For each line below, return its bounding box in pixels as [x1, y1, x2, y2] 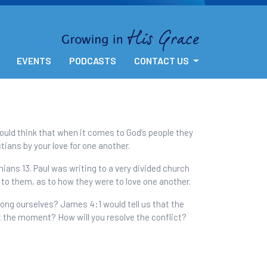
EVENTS [17, 55, 52, 67]
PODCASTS [69, 55, 117, 67]
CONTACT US [134, 55, 191, 67]
